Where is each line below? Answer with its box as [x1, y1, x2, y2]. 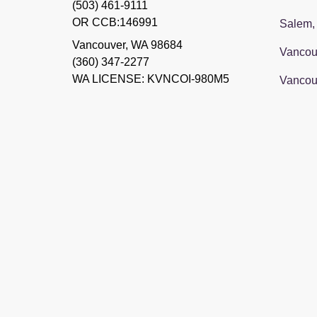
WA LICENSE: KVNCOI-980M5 [72, 72, 229, 85]
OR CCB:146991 [72, 16, 158, 28]
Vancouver [72, 38, 125, 51]
